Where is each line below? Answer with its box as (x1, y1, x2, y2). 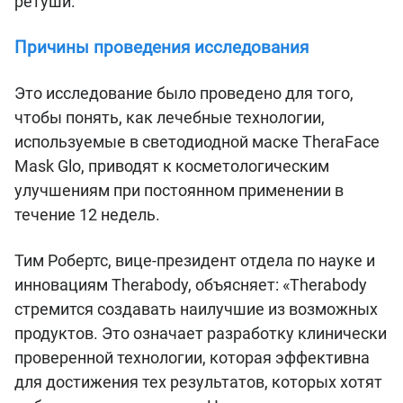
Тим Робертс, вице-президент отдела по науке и (14, 250, 375, 270)
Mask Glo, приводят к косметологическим (14, 157, 329, 176)
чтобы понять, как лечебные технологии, (14, 108, 325, 128)
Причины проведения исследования (14, 37, 309, 58)
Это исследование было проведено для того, (14, 84, 354, 103)
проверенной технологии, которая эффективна (14, 347, 370, 367)
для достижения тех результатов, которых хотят (14, 372, 382, 391)
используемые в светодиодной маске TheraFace (14, 132, 380, 152)
